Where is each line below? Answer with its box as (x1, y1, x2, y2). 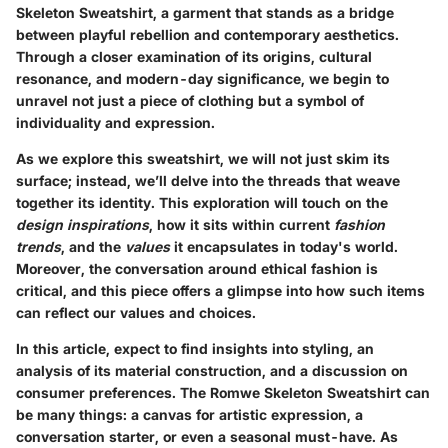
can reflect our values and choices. (16, 303, 256, 321)
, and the (61, 237, 125, 255)
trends (16, 237, 61, 255)
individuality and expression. (16, 113, 215, 131)
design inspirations (16, 215, 149, 233)
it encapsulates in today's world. (170, 237, 398, 255)
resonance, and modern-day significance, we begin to (16, 69, 389, 87)
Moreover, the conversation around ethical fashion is (16, 259, 378, 277)
